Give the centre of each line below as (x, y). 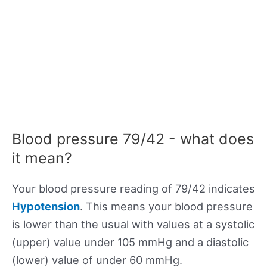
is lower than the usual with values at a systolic (133, 224)
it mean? (42, 158)
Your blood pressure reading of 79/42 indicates (133, 189)
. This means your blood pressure (166, 207)
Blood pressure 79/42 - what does (133, 139)
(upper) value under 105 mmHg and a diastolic (130, 242)
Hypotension (46, 207)
